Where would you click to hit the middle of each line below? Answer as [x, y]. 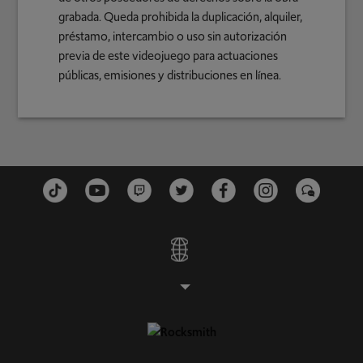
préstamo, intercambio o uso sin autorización [173, 37]
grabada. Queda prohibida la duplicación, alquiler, [181, 17]
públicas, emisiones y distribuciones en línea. [170, 76]
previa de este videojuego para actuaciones [169, 56]
